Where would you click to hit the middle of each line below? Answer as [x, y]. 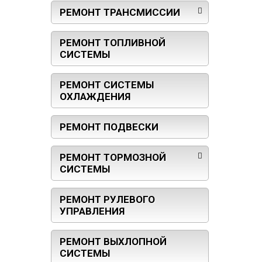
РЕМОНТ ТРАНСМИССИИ [120, 13]
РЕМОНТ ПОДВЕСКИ [109, 127]
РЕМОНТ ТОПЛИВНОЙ [113, 43]
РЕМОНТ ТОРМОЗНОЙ [113, 158]
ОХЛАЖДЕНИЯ [95, 97]
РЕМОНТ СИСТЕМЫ [107, 85]
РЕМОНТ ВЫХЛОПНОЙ [113, 242]
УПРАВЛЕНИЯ [92, 211]
